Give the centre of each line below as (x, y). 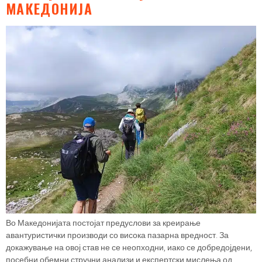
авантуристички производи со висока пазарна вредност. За (117, 235)
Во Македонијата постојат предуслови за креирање (103, 223)
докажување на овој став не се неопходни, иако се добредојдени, (129, 247)
